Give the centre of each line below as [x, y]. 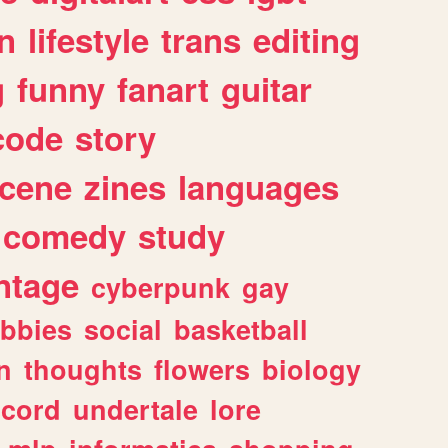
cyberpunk [160, 286]
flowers [202, 368]
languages [258, 186]
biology [311, 368]
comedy [64, 235]
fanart [163, 88]
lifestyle [88, 39]
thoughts [83, 368]
